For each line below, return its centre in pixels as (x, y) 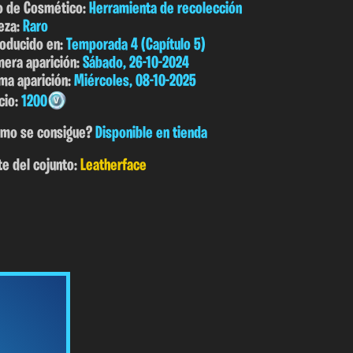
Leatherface (113, 166)
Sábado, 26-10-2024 (136, 63)
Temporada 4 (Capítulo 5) (136, 45)
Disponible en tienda (151, 134)
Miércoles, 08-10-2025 (135, 81)
